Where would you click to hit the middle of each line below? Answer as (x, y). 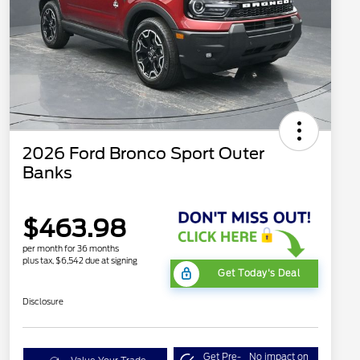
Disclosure (43, 302)
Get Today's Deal (259, 274)
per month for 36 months (71, 249)
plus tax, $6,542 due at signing (80, 261)
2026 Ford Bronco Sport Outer (143, 154)
